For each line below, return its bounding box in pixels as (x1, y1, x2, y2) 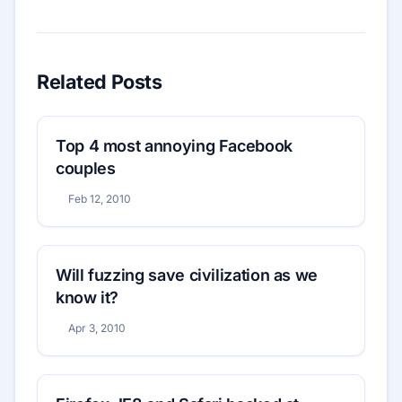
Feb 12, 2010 (67, 191, 131, 205)
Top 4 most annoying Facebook (56, 135, 293, 155)
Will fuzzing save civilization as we (56, 265, 319, 284)
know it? (56, 287, 119, 307)
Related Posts (37, 69, 162, 93)
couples (56, 158, 116, 178)
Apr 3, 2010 (67, 320, 126, 335)
